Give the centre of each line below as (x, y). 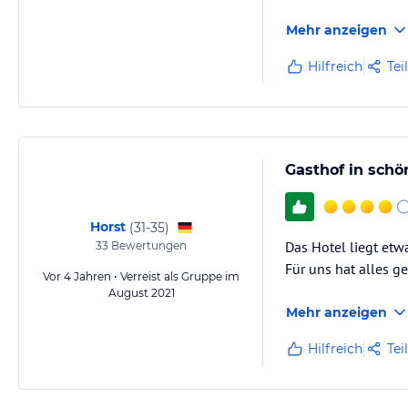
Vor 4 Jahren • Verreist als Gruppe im (141, 276)
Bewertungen (148, 245)
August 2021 (141, 293)
